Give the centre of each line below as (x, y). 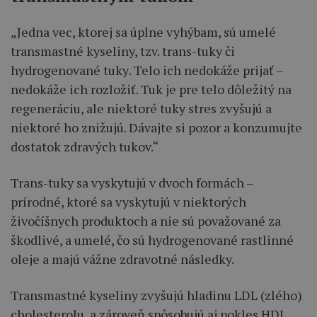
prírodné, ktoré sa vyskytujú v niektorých (128, 202)
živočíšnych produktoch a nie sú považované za (146, 221)
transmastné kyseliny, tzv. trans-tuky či (123, 51)
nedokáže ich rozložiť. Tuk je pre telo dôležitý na (151, 90)
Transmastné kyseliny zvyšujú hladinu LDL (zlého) (156, 295)
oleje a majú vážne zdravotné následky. (122, 259)
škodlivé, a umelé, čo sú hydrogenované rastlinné (152, 240)
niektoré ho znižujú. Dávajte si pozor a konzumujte (156, 128)
